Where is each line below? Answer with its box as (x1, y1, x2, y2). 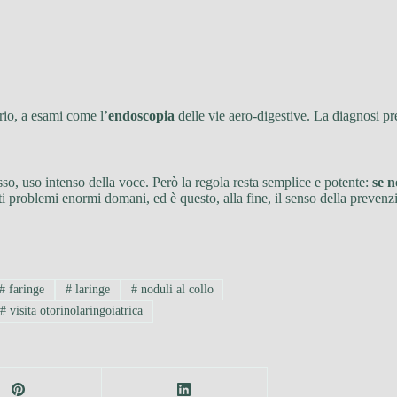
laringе (71, 282, 110, 296)
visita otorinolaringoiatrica (6, 304, 144, 318)
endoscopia (108, 107, 175, 123)
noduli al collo (136, 282, 214, 296)
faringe (5, 282, 45, 296)
